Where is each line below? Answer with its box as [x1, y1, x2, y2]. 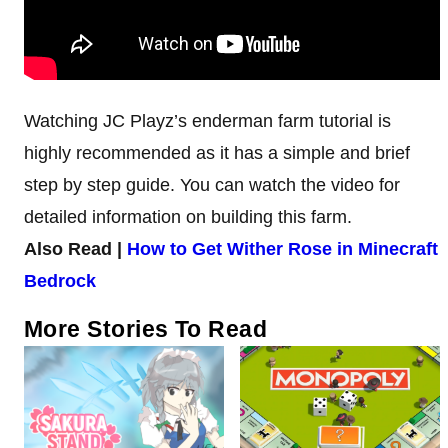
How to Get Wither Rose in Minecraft [127, 239, 438, 260]
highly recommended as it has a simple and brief [24, 143, 410, 164]
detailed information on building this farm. [24, 207, 352, 228]
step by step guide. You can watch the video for [24, 175, 400, 196]
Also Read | [24, 239, 127, 260]
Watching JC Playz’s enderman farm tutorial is [24, 111, 391, 132]
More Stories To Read [24, 316, 268, 343]
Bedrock [24, 271, 96, 292]
